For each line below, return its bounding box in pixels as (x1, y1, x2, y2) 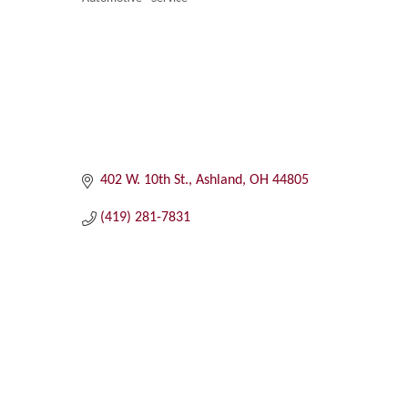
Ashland (195, 173, 242, 189)
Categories (80, 2, 166, 21)
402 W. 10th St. (99, 173, 189, 189)
